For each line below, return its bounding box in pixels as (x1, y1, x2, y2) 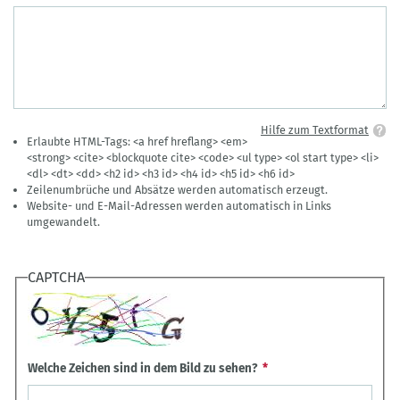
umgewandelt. (27, 214, 101, 229)
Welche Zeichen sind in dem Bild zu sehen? (28, 360, 259, 376)
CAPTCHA (28, 269, 86, 287)
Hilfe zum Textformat (261, 123, 369, 137)
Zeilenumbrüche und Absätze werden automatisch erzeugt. (27, 182, 329, 196)
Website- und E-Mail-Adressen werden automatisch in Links (27, 198, 332, 212)
